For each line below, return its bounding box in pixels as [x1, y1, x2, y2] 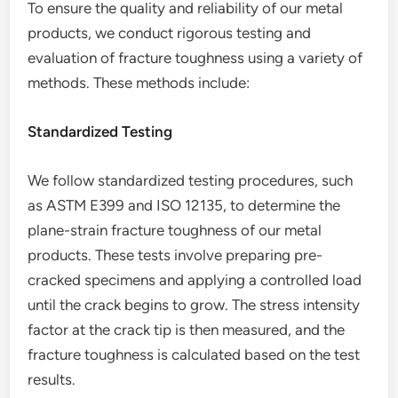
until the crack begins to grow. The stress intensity [28, 296, 361, 314]
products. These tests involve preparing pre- [28, 246, 323, 264]
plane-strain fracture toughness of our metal [28, 221, 322, 239]
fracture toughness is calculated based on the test [28, 346, 361, 363]
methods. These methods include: [28, 74, 251, 92]
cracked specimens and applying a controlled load [28, 271, 362, 289]
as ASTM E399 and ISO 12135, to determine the [28, 196, 341, 214]
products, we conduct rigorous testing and [28, 24, 312, 42]
